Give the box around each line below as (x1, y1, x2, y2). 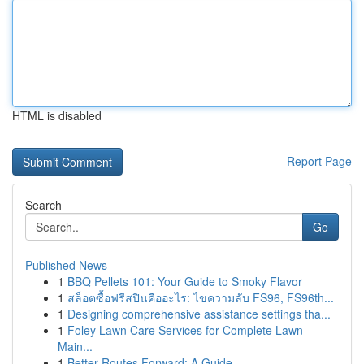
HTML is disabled (12, 107, 102, 123)
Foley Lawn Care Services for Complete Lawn (67, 322, 303, 338)
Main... (58, 338, 93, 354)
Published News (25, 257, 107, 273)
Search (25, 197, 62, 213)
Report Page (287, 153, 352, 169)
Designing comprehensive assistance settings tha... (67, 305, 331, 322)
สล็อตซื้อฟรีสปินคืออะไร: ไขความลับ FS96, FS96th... (67, 289, 334, 305)
